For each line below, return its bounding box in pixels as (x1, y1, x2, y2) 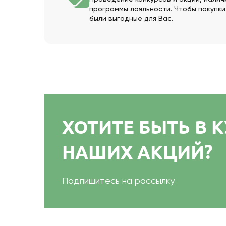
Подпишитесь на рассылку (62, 177, 175, 186)
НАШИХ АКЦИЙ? (62, 142, 212, 162)
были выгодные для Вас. (89, 15, 173, 22)
